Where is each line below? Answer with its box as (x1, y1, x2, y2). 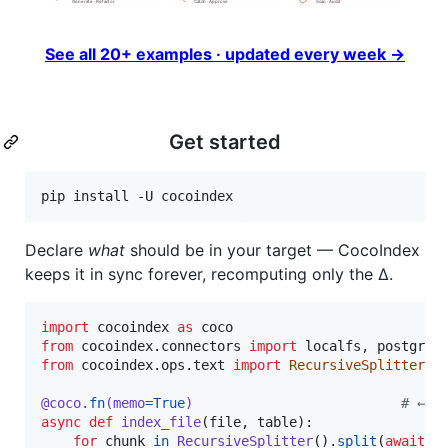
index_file (121, 413, 201, 430)
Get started (169, 129, 281, 154)
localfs (305, 337, 361, 354)
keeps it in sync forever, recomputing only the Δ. (25, 263, 393, 284)
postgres (377, 337, 441, 354)
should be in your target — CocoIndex (125, 239, 420, 260)
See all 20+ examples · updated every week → (45, 43, 405, 64)
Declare (25, 239, 88, 260)
